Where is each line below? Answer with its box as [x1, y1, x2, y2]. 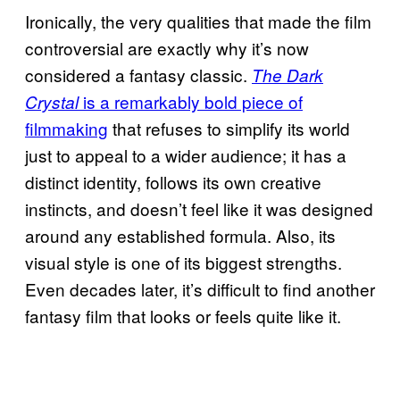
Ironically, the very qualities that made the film [25, 8, 371, 33]
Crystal [25, 89, 79, 113]
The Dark [252, 62, 323, 87]
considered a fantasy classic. [25, 62, 252, 87]
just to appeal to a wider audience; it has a [25, 142, 346, 167]
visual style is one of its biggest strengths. [25, 249, 342, 274]
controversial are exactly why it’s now [25, 35, 309, 60]
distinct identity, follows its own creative [25, 169, 321, 194]
